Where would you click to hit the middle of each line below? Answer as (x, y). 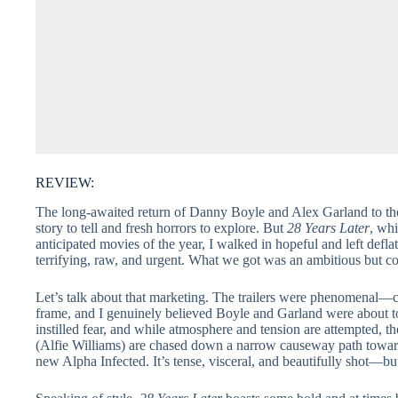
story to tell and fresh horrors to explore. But (161, 227)
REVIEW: (65, 183)
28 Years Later (328, 227)
